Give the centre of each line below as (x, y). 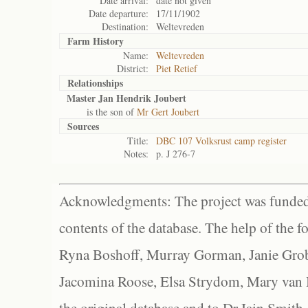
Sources (83, 126)
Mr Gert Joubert (168, 112)
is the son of (102, 112)
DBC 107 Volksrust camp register (221, 141)
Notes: (136, 154)
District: (133, 68)
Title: (138, 141)
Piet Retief (177, 68)
